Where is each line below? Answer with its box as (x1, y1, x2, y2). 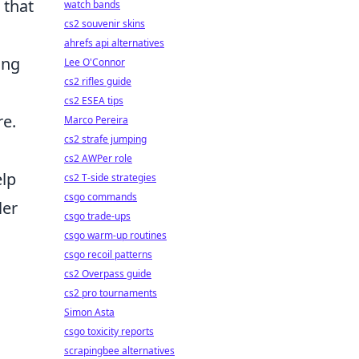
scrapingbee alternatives (64, 344, 175, 357)
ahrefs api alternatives (64, 36, 164, 50)
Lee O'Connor (64, 55, 125, 69)
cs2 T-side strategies (64, 171, 156, 184)
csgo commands (64, 190, 137, 204)
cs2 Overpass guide (64, 267, 151, 280)
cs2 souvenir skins (64, 17, 145, 30)
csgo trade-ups (64, 209, 131, 223)
